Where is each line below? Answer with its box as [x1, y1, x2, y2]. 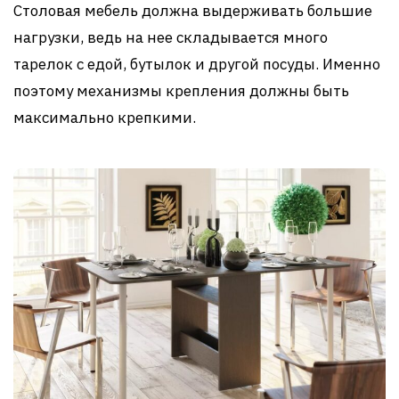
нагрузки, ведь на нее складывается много [13, 28, 328, 48]
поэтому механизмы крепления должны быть [13, 81, 349, 102]
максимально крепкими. [13, 108, 196, 128]
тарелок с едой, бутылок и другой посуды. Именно [13, 54, 380, 75]
